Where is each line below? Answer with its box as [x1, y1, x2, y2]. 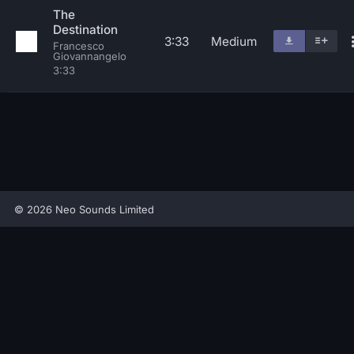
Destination [53, 22, 118, 37]
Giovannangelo [53, 50, 126, 62]
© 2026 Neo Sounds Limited [14, 203, 154, 216]
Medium [211, 34, 257, 49]
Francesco [53, 40, 104, 52]
